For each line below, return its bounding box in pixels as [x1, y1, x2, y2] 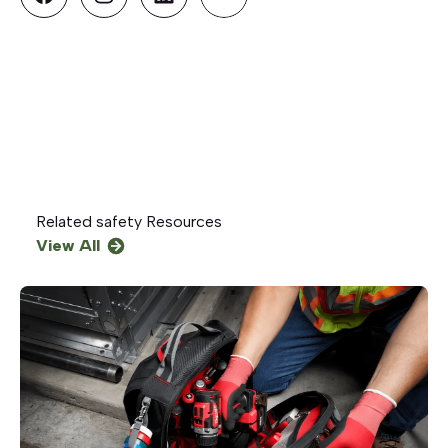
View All [36, 235, 100, 255]
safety [96, 211, 142, 231]
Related [36, 211, 96, 231]
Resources [142, 211, 222, 231]
